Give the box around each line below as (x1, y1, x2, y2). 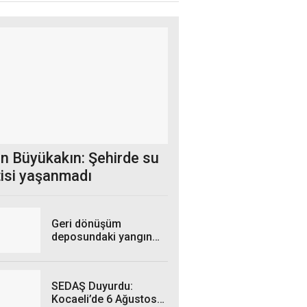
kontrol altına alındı (51, 243, 147, 257)
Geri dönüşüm (51, 217, 121, 231)
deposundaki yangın (51, 230, 152, 244)
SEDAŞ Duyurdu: (51, 280, 133, 293)
